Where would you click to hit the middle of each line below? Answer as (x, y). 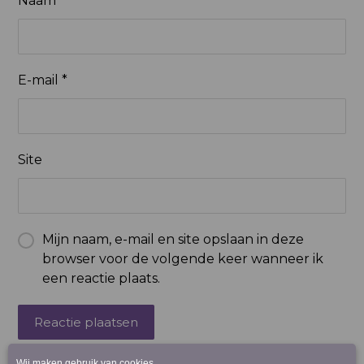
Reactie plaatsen (87, 322)
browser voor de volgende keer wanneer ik (183, 259)
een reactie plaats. (102, 278)
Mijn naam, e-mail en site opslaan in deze (173, 239)
